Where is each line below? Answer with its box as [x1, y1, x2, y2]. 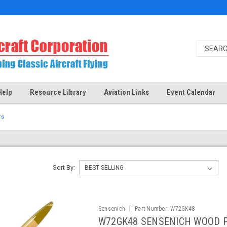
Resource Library [30, 88, 86, 97]
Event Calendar [167, 88, 215, 97]
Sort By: [52, 164, 75, 171]
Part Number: [135, 205, 169, 212]
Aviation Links [104, 88, 149, 97]
